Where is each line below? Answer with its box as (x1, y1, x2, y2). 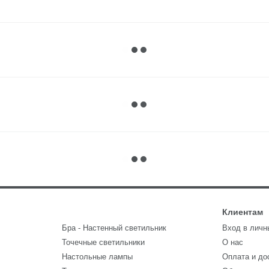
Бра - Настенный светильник (61, 223, 166, 232)
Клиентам (222, 207, 264, 217)
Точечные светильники (61, 238, 145, 247)
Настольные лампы (61, 252, 133, 261)
